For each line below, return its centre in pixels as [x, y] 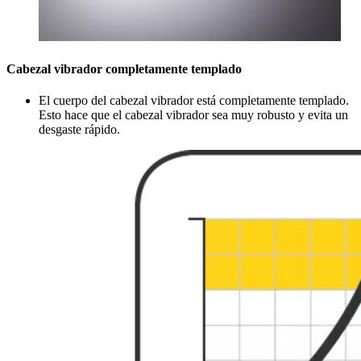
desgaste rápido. [79, 129]
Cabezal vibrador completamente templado [124, 68]
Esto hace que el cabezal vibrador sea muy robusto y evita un [193, 115]
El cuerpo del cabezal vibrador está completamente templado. [194, 100]
